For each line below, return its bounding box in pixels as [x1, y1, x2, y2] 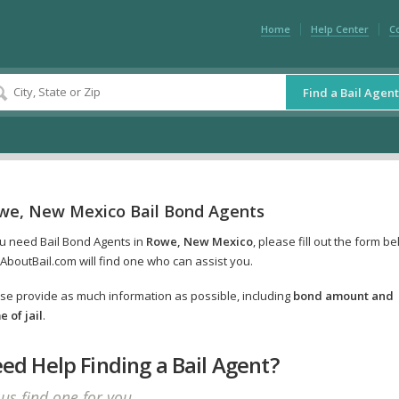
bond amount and [292, 288, 394, 305]
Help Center [310, 21, 369, 36]
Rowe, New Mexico [145, 233, 253, 250]
